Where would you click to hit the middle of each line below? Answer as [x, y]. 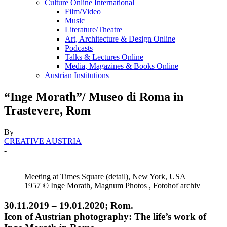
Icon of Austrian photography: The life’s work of [105, 216]
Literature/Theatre [93, 30]
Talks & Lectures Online [104, 57]
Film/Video [83, 11]
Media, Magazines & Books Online [122, 66]
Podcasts [79, 48]
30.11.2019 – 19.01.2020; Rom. [69, 205]
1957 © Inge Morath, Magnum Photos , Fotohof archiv [112, 185]
